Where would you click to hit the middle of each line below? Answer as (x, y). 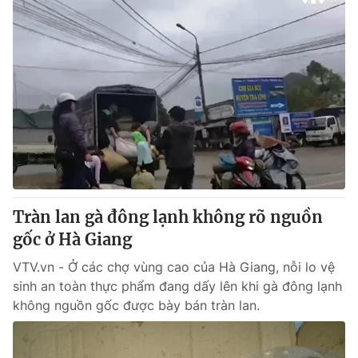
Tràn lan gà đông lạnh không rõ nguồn (168, 217)
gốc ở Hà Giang (72, 239)
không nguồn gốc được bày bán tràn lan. (136, 305)
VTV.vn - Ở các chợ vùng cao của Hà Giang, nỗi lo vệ (174, 267)
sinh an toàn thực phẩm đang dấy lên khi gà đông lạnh (177, 286)
